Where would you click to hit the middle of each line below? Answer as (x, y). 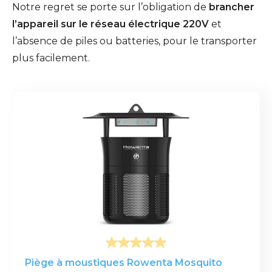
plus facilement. (51, 58)
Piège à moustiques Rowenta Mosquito (124, 263)
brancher (232, 7)
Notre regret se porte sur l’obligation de (110, 7)
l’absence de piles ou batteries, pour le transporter (134, 41)
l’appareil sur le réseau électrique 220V (110, 24)
